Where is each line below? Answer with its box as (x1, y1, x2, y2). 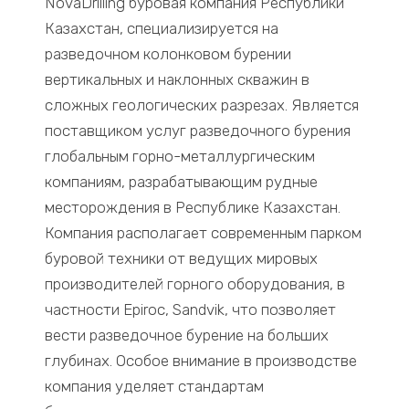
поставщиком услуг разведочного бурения (45, 121, 351, 141)
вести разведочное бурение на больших (45, 326, 330, 345)
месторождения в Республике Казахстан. (45, 198, 341, 217)
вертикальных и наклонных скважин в (45, 70, 310, 89)
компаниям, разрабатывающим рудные (45, 173, 319, 192)
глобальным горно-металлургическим (45, 147, 316, 166)
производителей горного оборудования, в (45, 275, 346, 294)
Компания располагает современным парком (45, 224, 362, 243)
